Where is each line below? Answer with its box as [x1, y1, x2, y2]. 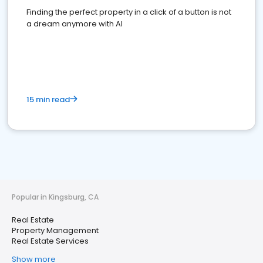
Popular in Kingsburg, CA [12, 192, 99, 202]
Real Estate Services [12, 235, 89, 247]
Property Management [12, 225, 99, 236]
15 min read [26, 94, 70, 105]
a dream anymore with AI [26, 18, 123, 29]
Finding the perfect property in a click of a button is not [26, 6, 231, 18]
